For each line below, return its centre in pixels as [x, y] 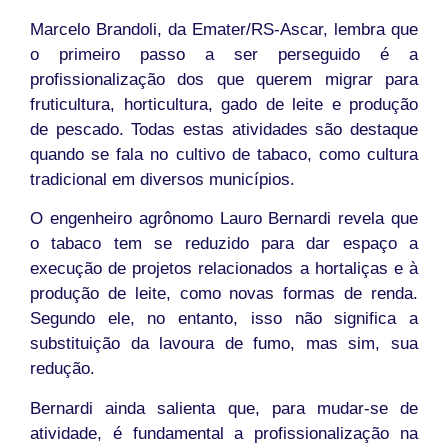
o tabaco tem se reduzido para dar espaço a [224, 244]
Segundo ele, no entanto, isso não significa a [224, 319]
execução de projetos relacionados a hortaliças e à [224, 269]
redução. [62, 369]
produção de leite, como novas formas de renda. [224, 294]
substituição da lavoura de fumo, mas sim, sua [224, 344]
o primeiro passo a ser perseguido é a [224, 55]
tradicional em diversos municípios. [162, 180]
